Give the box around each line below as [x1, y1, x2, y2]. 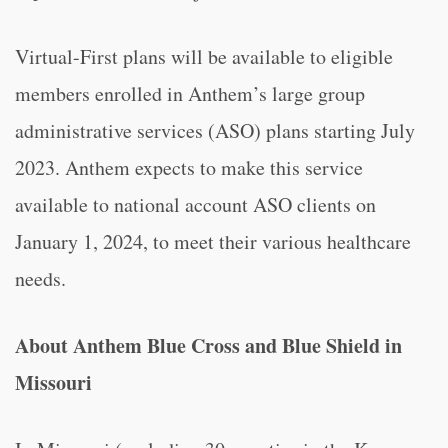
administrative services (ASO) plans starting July [15, 117, 415, 144]
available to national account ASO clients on [15, 191, 376, 218]
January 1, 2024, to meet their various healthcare [15, 228, 411, 255]
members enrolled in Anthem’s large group [15, 80, 365, 107]
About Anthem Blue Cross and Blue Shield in [15, 331, 402, 360]
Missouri [15, 368, 92, 397]
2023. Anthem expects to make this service [15, 154, 363, 181]
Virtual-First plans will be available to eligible [15, 43, 393, 70]
